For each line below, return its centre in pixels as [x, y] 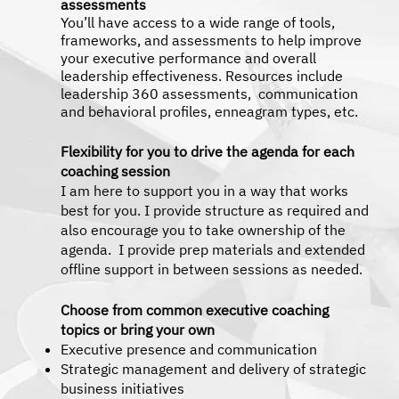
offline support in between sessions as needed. [212, 269]
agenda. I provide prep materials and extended [213, 249]
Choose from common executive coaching [195, 309]
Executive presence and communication [189, 349]
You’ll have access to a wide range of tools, [198, 22]
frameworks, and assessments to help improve [211, 40]
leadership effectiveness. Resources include [202, 75]
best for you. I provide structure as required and [215, 210]
